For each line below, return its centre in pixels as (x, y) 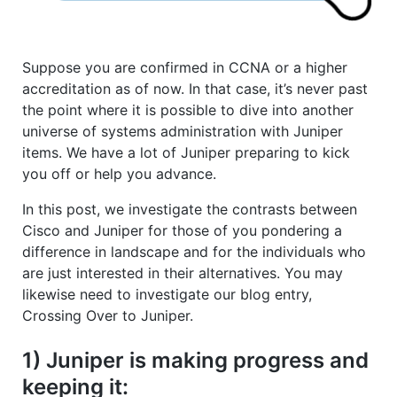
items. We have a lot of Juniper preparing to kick (186, 152)
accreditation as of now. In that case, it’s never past (195, 88)
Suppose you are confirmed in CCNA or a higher (185, 67)
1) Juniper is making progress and (195, 360)
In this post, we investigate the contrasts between (190, 209)
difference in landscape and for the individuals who (194, 251)
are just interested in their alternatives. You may (183, 272)
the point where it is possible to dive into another (188, 109)
